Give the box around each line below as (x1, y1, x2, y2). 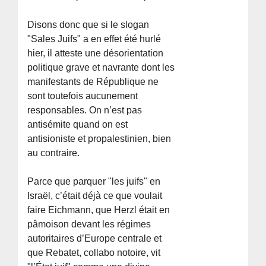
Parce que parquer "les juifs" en (27, 176, 161, 186)
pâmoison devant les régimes (27, 218, 151, 229)
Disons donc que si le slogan (27, 19, 150, 30)
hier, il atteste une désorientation (27, 47, 164, 58)
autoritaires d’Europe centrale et (27, 233, 162, 243)
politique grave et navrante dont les (27, 62, 175, 72)
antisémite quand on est (27, 119, 128, 129)
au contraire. (27, 147, 80, 158)
